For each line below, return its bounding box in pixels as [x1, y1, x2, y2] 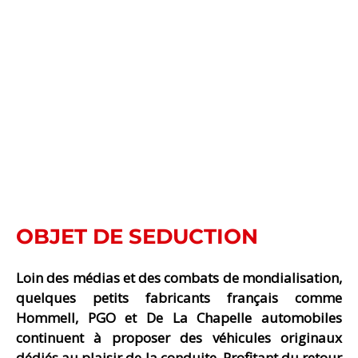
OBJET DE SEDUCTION [16, 224, 258, 250]
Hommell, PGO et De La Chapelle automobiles [16, 308, 342, 328]
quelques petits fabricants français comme [16, 288, 342, 308]
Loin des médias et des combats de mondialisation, [16, 268, 342, 288]
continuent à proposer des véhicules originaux [16, 328, 342, 348]
